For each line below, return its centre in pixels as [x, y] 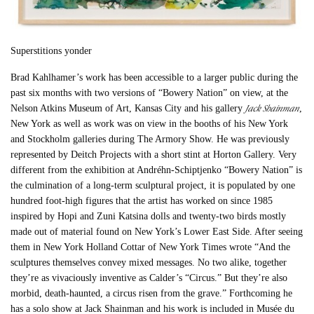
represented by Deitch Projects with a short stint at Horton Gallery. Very [154, 154]
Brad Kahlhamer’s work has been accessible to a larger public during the [155, 77]
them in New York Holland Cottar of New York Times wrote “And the [151, 247]
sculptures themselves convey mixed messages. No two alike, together [149, 262]
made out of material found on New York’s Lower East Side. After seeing [157, 231]
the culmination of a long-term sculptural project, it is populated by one [153, 185]
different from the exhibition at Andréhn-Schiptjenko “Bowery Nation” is [157, 170]
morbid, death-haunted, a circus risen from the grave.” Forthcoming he [152, 293]
